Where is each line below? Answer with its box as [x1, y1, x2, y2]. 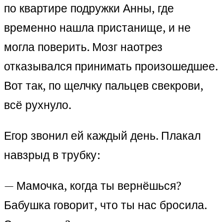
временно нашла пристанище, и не [4, 20, 191, 36]
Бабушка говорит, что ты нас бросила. [4, 197, 207, 213]
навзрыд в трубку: [4, 147, 101, 163]
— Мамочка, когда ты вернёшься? [4, 178, 181, 194]
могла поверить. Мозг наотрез [4, 39, 163, 55]
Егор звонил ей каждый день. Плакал [4, 128, 201, 144]
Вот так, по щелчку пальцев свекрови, [4, 78, 203, 94]
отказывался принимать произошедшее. [4, 58, 218, 74]
